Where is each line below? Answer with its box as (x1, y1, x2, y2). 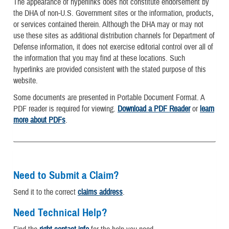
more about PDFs (13, 115, 65, 125)
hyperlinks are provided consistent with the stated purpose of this (13, 64, 206, 75)
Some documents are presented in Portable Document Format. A (13, 93, 204, 103)
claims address (78, 187, 123, 197)
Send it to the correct (13, 187, 78, 197)
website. (13, 75, 38, 86)
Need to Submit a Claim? (13, 168, 119, 182)
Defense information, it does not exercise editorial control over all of (13, 41, 213, 52)
